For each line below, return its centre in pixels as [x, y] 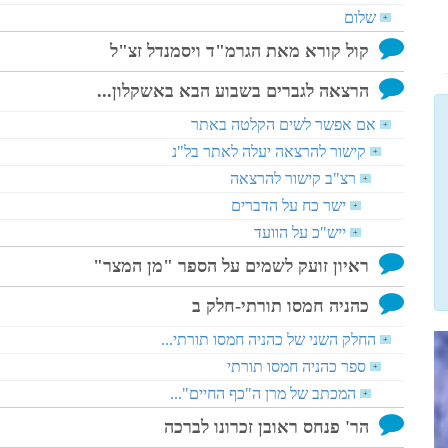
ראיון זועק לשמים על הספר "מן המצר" [231, 266]
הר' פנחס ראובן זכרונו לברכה [266, 427]
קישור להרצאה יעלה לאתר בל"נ [269, 151]
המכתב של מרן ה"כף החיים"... [263, 393]
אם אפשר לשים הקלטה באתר [283, 124]
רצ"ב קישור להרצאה [293, 178]
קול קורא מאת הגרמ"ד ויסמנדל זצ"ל [239, 51]
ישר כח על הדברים [288, 205]
